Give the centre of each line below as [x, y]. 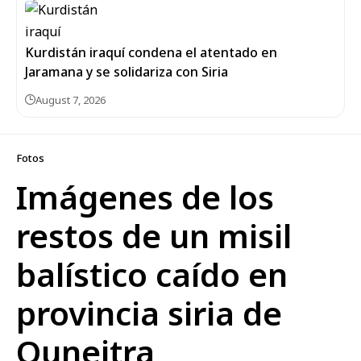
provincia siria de [149, 313]
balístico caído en [152, 274]
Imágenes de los [145, 197]
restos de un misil [154, 235]
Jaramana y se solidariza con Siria [127, 71]
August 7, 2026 [71, 100]
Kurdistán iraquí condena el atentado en [151, 52]
